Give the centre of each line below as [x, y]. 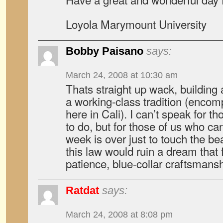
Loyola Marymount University [136, 24]
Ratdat [82, 190]
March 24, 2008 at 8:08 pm [119, 215]
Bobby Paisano [105, 51]
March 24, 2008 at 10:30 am [122, 75]
